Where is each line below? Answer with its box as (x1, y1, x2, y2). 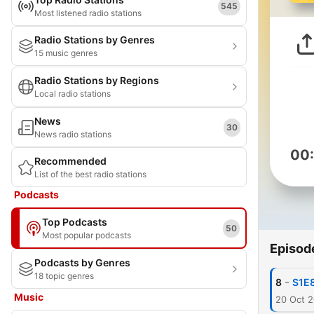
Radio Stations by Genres (34, 34, 155, 46)
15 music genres (34, 48, 97, 58)
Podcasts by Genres (34, 257, 130, 268)
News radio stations (34, 129, 111, 139)
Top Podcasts (42, 216, 107, 228)
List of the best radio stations (34, 169, 146, 179)
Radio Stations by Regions (34, 74, 159, 86)
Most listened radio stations (34, 8, 142, 18)
